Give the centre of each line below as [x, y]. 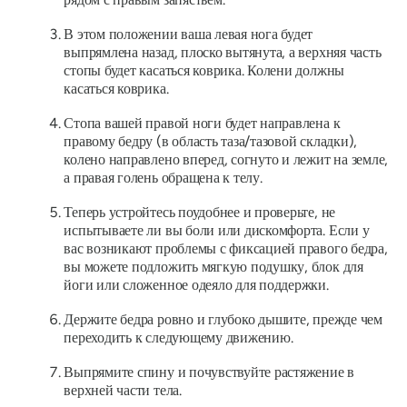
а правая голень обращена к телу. [163, 178]
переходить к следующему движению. [179, 338]
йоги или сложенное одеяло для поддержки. [196, 285]
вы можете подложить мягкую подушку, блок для [213, 267]
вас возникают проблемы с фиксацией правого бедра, [226, 249]
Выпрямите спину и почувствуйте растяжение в [209, 372]
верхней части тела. [123, 391]
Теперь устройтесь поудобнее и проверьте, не [200, 213]
